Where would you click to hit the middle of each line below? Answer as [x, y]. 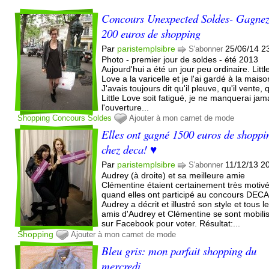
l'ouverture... [125, 107]
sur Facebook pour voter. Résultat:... [171, 223]
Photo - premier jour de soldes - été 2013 [180, 59]
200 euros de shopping [151, 33]
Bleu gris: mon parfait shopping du [179, 250]
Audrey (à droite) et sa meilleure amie [174, 175]
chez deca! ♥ [129, 149]
